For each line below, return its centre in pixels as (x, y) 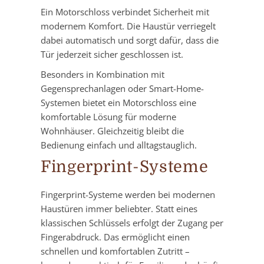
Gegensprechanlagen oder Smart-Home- (122, 89)
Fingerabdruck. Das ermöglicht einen (115, 237)
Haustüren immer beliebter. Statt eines (119, 209)
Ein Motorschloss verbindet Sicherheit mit (125, 12)
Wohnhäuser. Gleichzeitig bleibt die (112, 131)
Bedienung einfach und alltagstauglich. (119, 145)
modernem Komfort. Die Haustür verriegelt (128, 26)
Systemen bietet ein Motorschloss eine (118, 103)
